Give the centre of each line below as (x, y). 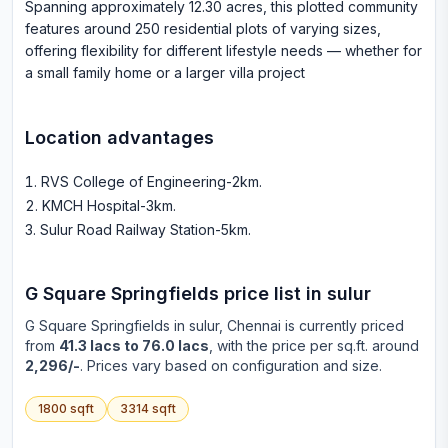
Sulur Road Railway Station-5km (144, 229)
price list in (270, 293)
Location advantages (119, 137)
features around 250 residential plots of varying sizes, (203, 28)
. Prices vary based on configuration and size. (231, 365)
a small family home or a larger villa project (165, 72)
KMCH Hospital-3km (107, 205)
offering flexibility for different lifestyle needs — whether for (223, 50)
